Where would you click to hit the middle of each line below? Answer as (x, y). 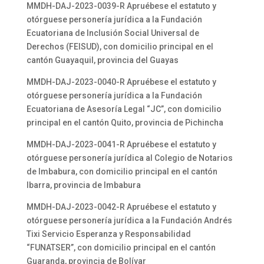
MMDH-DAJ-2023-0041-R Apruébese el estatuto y (121, 144)
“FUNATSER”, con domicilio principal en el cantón (121, 247)
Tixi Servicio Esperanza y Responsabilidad (108, 234)
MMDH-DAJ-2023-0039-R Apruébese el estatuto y (121, 6)
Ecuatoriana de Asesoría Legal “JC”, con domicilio (124, 109)
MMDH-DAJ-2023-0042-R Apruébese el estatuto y (121, 207)
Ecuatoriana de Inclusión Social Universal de (113, 33)
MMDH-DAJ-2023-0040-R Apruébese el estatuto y (121, 82)
